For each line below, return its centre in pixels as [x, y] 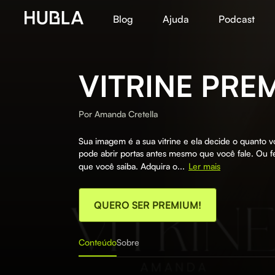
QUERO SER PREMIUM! [148, 205]
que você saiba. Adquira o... [132, 166]
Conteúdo [98, 242]
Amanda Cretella [126, 114]
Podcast [237, 19]
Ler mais [204, 166]
